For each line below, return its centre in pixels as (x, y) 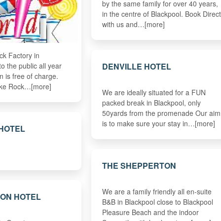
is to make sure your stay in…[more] (158, 123)
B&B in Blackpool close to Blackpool (157, 202)
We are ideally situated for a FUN (154, 92)
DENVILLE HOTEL (136, 66)
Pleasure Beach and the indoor (150, 212)
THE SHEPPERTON (139, 165)
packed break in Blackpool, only (151, 102)
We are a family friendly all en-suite (157, 191)
